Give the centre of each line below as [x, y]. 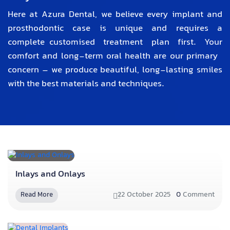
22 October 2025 [144, 195]
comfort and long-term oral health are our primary [115, 57]
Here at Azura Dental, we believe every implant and [115, 15]
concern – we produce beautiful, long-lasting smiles [115, 71]
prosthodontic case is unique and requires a [115, 29]
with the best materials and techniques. [86, 84]
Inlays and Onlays [50, 174]
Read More [37, 195]
